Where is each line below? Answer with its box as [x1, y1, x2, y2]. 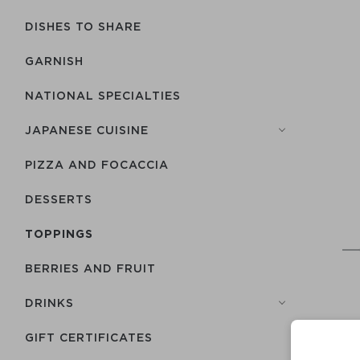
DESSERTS [25, 193, 92, 205]
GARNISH [25, 55, 84, 67]
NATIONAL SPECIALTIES [25, 89, 181, 101]
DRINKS [25, 297, 74, 309]
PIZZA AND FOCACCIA [25, 158, 169, 170]
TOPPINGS [25, 227, 93, 239]
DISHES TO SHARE [25, 20, 141, 32]
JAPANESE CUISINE [25, 124, 149, 136]
